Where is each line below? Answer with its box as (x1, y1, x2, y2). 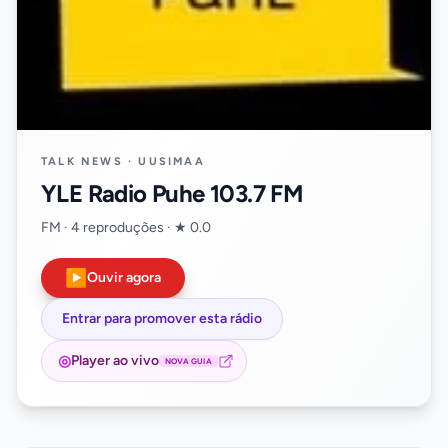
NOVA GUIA (165, 356, 212, 366)
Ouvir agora (87, 269, 161, 286)
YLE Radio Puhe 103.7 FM (41, 179, 304, 208)
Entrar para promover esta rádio (62, 310, 262, 327)
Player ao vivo (71, 352, 159, 369)
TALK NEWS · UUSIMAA (41, 155, 205, 168)
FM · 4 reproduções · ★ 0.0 (41, 219, 211, 236)
